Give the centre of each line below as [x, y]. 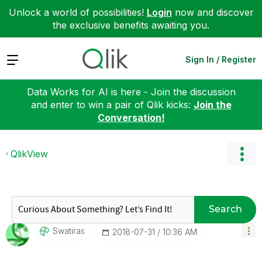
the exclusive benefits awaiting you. [131, 25]
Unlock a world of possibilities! [77, 12]
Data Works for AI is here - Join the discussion [131, 92]
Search [225, 209]
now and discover [213, 12]
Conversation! [131, 117]
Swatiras [69, 230]
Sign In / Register [221, 59]
